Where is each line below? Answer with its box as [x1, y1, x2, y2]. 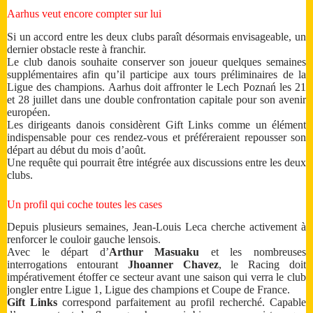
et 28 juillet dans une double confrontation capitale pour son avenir [7, 93, 306, 105]
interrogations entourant [7, 259, 128, 271]
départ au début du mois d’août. [7, 143, 146, 156]
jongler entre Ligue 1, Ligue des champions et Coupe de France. [7, 284, 290, 296]
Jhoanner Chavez [127, 259, 219, 271]
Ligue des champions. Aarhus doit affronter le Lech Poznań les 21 [7, 80, 306, 93]
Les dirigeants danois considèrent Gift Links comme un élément [7, 118, 306, 131]
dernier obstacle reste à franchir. [7, 43, 146, 55]
